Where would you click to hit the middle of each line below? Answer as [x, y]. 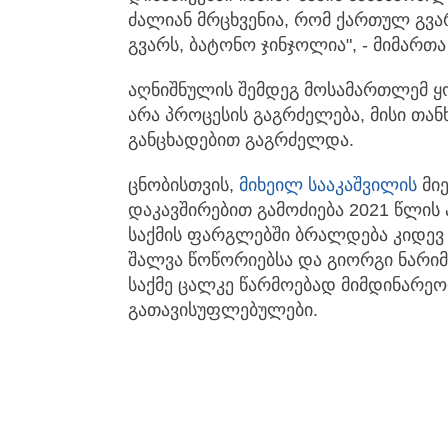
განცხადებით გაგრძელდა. [241, 140]
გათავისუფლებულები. [223, 310]
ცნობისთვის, [183, 185]
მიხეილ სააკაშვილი [323, 185]
